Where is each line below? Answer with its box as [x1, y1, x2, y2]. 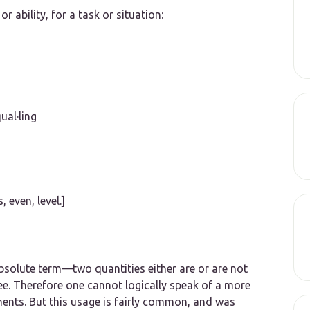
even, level [9, 194, 60, 208]
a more [215, 279, 250, 292]
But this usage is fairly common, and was [26, 295, 235, 309]
